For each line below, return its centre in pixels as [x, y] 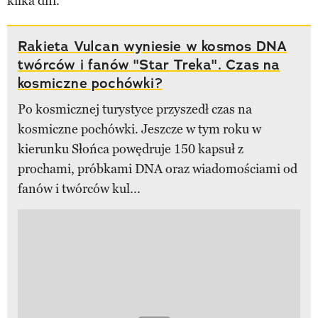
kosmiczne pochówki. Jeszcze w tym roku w [139, 129]
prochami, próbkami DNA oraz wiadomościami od [158, 169]
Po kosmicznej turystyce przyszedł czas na [135, 109]
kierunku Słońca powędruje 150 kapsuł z [131, 149]
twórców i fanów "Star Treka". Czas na [149, 64]
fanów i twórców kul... [79, 188]
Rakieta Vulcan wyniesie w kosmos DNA [153, 46]
